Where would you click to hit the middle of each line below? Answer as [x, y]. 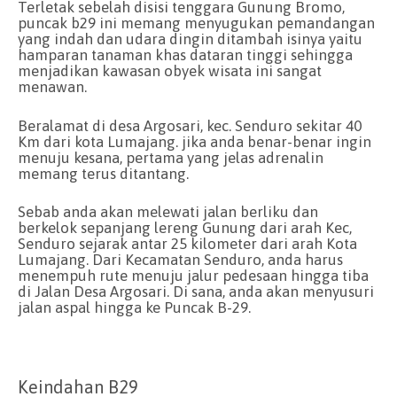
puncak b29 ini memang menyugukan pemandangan [196, 23]
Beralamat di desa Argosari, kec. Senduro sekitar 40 [190, 125]
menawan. [52, 87]
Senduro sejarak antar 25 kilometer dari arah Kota [187, 244]
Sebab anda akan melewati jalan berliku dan [168, 212]
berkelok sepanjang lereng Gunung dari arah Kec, [185, 228]
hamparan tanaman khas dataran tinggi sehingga [185, 55]
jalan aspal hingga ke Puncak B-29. [134, 308]
